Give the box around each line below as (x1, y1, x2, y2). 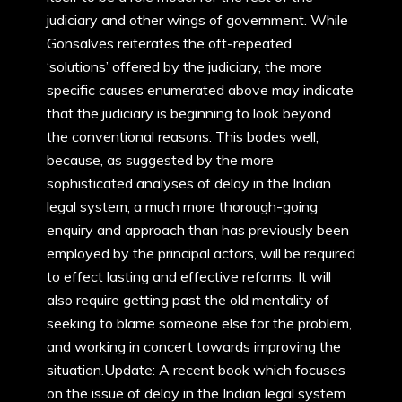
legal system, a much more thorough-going (47, 197, 318, 215)
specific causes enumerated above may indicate (47, 81, 354, 99)
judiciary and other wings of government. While (47, 11, 348, 29)
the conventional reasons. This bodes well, (47, 127, 319, 145)
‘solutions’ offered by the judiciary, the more (47, 57, 322, 75)
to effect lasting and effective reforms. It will (47, 267, 331, 285)
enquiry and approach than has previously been (47, 221, 349, 239)
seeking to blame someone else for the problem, (47, 314, 352, 332)
